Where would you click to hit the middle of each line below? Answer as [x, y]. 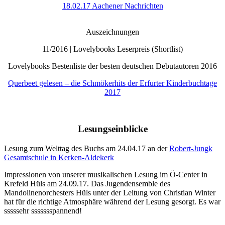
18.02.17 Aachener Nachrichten [113, 6]
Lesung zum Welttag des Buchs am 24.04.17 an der [87, 148]
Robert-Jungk [191, 148]
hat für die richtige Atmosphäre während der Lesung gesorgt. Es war [112, 201]
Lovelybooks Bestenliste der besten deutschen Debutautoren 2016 [113, 66]
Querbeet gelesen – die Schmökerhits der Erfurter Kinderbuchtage [113, 83]
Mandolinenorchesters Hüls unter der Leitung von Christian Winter [110, 192]
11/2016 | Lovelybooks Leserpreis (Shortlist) [113, 49]
